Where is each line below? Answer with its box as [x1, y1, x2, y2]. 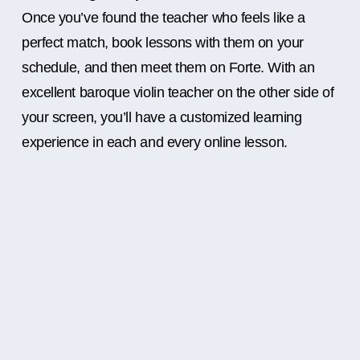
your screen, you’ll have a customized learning [22, 109, 302, 126]
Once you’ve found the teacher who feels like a [22, 10, 305, 27]
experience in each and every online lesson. [22, 134, 288, 151]
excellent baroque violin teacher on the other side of [22, 84, 334, 101]
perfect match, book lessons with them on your [22, 35, 304, 51]
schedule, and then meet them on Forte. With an [22, 59, 315, 76]
